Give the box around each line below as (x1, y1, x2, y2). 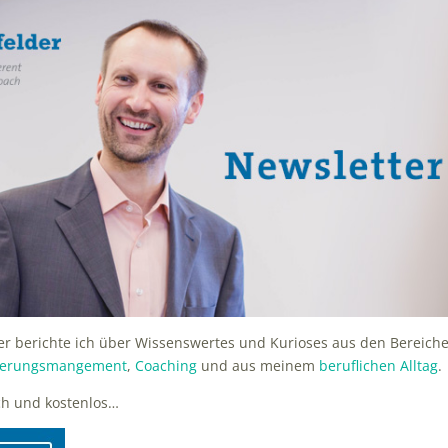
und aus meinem (197, 356, 320, 376)
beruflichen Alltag (319, 356, 439, 376)
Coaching (135, 356, 198, 376)
